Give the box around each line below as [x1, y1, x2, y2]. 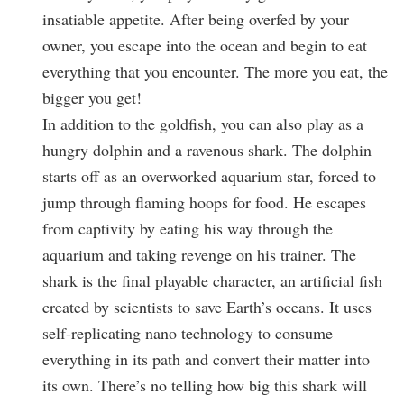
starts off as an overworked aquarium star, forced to [42, 165, 376, 187]
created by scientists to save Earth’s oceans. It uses [42, 296, 372, 317]
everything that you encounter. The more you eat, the [42, 60, 388, 82]
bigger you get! [42, 87, 142, 108]
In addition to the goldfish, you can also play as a [42, 113, 363, 134]
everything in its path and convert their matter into [42, 348, 370, 370]
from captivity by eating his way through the [42, 217, 333, 239]
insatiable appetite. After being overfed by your [42, 8, 349, 30]
